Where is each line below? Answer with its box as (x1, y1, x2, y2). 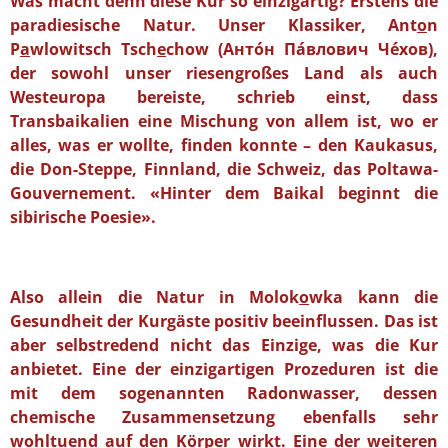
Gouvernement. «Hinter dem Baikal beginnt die (10, 181, 438, 204)
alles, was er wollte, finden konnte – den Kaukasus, (10, 133, 438, 156)
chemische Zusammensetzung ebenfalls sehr (10, 405, 438, 428)
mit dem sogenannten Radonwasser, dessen (10, 381, 438, 404)
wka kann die (309, 285, 439, 308)
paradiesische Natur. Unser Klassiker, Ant (10, 13, 417, 36)
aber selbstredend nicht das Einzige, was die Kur (10, 333, 438, 356)
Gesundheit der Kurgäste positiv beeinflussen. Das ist (10, 309, 438, 332)
